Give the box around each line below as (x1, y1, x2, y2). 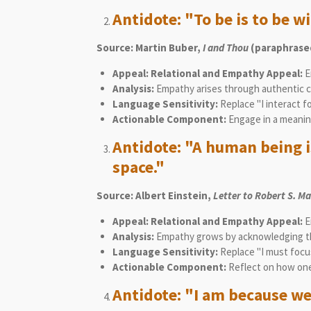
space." (112, 156, 165, 178)
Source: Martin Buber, (96, 40, 203, 54)
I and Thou (203, 40, 249, 54)
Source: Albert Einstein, (96, 188, 213, 202)
